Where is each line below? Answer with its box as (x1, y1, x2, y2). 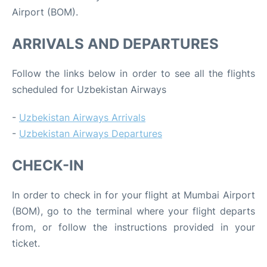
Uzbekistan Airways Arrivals (19, 111, 145, 123)
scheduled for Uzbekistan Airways (12, 83, 166, 95)
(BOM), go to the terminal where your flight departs (12, 205, 255, 217)
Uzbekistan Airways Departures (19, 128, 162, 139)
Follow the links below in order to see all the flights (12, 67, 255, 79)
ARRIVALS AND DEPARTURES (12, 35, 219, 52)
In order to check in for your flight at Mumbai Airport (12, 189, 255, 201)
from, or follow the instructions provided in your (12, 221, 255, 233)
